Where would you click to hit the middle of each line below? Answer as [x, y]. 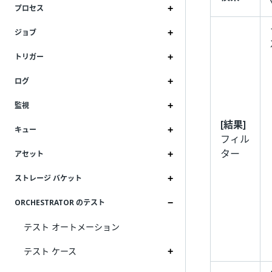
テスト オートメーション [72, 227]
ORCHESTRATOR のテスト [60, 203]
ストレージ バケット [48, 178]
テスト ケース [50, 251]
